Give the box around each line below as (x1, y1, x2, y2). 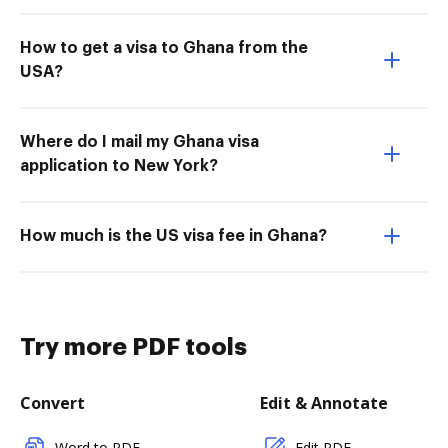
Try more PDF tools (20, 335, 247, 360)
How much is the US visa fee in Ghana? (20, 228, 327, 245)
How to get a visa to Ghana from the (20, 40, 308, 57)
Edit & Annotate (260, 392, 388, 415)
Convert (20, 392, 85, 415)
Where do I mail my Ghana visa (20, 134, 259, 151)
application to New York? (20, 158, 218, 175)
